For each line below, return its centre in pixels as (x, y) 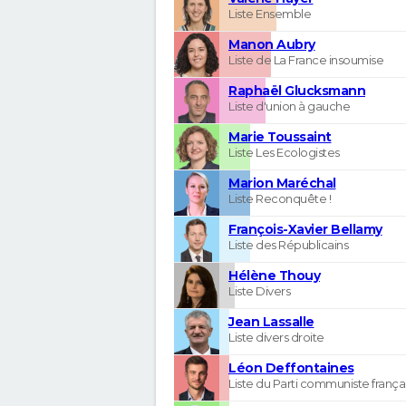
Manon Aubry (272, 44)
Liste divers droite (276, 337)
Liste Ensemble (270, 13)
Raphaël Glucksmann (297, 90)
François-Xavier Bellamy (305, 229)
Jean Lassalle (271, 321)
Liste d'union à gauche (289, 106)
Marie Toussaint (280, 136)
